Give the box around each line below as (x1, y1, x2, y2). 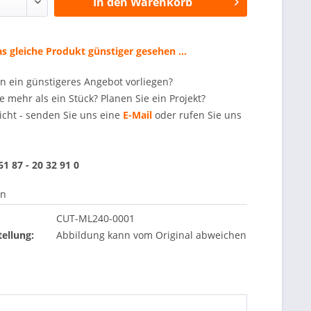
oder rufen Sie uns (152, 108, 242, 121)
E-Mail (123, 108, 153, 121)
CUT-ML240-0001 (56, 212, 135, 225)
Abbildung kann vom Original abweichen (56, 228, 247, 242)
